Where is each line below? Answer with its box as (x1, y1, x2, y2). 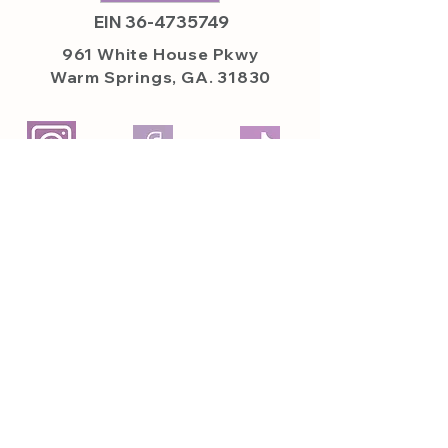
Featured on (28, 364, 130, 385)
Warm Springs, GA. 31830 (49, 67, 272, 87)
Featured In (191, 364, 288, 385)
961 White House (61, 44, 213, 64)
